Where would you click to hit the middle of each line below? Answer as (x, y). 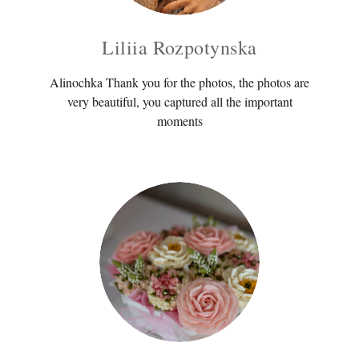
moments (179, 120)
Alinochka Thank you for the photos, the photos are (179, 82)
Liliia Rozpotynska (179, 47)
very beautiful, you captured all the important (179, 101)
